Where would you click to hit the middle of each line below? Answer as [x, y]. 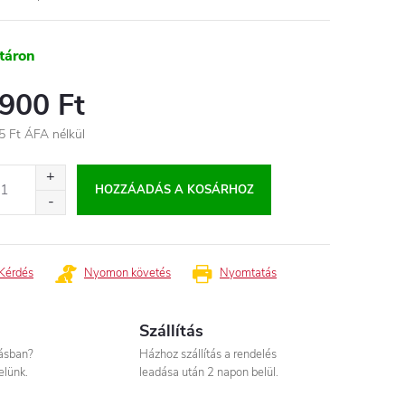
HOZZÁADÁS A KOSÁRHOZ [174, 190]
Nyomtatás [248, 273]
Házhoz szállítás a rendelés [208, 354]
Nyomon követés [127, 273]
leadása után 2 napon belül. [209, 372]
